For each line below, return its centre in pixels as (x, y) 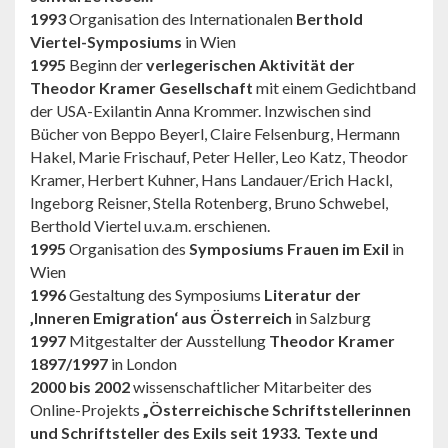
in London (142, 363)
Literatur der (312, 294)
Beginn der (106, 64)
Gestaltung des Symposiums (165, 294)
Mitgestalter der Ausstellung (167, 340)
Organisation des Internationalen (181, 18)
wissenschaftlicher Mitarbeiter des (251, 386)
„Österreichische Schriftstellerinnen (277, 409)
